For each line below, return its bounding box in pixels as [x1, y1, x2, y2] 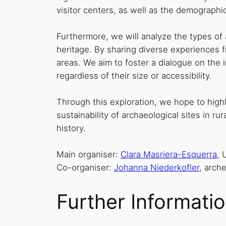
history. [56, 123, 86, 133]
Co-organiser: [56, 162, 114, 173]
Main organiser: [56, 149, 121, 159]
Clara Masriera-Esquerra [121, 149, 217, 159]
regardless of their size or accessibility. [56, 70, 212, 81]
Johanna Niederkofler [114, 162, 199, 173]
